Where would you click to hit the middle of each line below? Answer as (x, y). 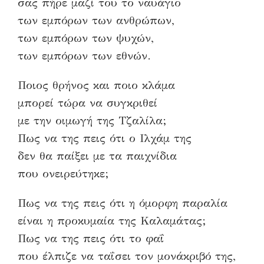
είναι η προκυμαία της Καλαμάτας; (112, 220)
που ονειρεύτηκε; (63, 173)
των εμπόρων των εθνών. (84, 55)
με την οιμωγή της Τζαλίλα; (92, 120)
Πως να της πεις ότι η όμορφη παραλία (123, 203)
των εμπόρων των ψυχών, (86, 38)
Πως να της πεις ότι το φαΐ (91, 238)
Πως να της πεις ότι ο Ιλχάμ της (105, 138)
